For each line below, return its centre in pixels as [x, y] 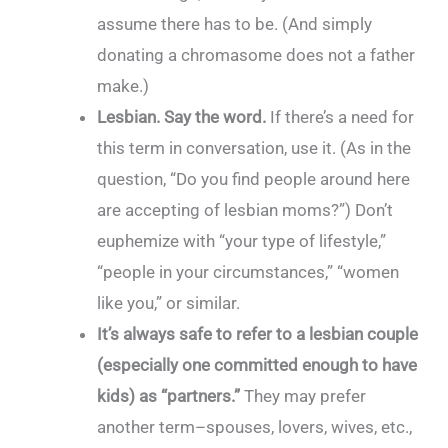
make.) [123, 86]
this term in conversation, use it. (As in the [254, 148]
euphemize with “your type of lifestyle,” [242, 241]
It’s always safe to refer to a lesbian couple [258, 334]
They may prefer [303, 396]
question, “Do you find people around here [254, 179]
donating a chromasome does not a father [256, 55]
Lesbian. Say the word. [182, 117]
